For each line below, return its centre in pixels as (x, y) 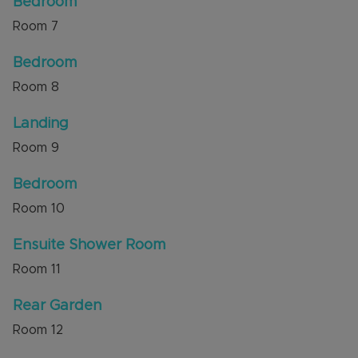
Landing (41, 124)
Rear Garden (57, 306)
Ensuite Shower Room (89, 246)
